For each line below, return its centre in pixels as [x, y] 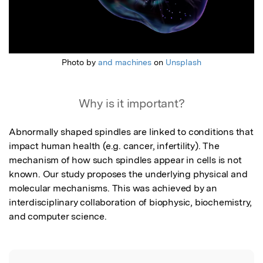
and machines [125, 63]
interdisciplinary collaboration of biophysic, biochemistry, [131, 203]
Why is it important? [131, 104]
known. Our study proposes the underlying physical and [128, 174]
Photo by [80, 63]
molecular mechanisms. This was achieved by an [113, 188]
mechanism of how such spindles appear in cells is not [125, 160]
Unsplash [183, 63]
